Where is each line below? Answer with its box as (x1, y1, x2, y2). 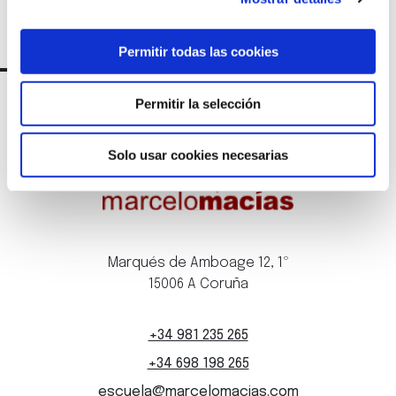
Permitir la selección (135, 95, 261, 111)
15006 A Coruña (148, 277, 248, 293)
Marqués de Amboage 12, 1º (107, 255, 289, 271)
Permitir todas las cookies (118, 43, 278, 59)
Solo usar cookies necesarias (108, 147, 288, 163)
